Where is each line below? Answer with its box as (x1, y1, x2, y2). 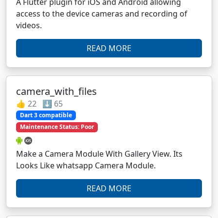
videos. (16, 20, 42, 31)
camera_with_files (16, 85, 97, 98)
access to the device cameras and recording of (16, 8, 187, 19)
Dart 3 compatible (19, 111, 72, 120)
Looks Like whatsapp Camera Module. (16, 160, 156, 171)
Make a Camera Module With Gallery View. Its (16, 148, 182, 159)
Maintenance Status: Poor (19, 123, 94, 131)
